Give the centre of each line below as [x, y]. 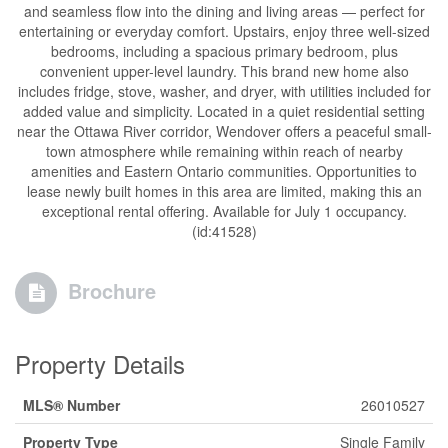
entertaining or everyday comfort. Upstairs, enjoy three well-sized [224, 31]
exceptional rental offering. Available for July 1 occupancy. [224, 211]
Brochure [112, 290]
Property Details [100, 363]
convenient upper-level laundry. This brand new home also [224, 71]
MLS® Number [71, 405]
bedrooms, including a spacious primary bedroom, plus [224, 51]
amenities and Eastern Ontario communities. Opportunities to [224, 171]
